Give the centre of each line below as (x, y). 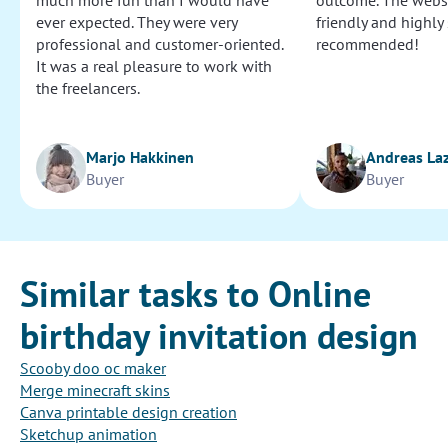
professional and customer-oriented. (159, 44)
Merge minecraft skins (95, 390)
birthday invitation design (219, 336)
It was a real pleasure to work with (154, 66)
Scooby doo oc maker (93, 368)
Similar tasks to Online (195, 294)
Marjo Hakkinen (140, 157)
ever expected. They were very (136, 22)
